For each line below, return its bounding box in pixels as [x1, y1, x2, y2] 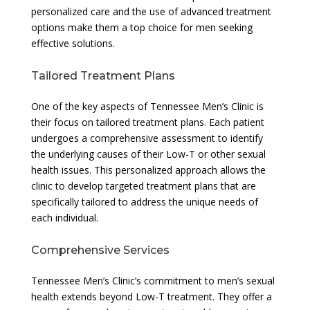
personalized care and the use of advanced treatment [30, 4, 271, 18]
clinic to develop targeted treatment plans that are [30, 179, 256, 192]
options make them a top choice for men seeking [30, 20, 253, 34]
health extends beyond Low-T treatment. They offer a [30, 289, 272, 303]
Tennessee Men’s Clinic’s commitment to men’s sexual [30, 273, 275, 287]
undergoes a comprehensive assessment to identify [30, 131, 263, 145]
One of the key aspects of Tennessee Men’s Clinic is [30, 99, 264, 113]
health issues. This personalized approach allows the [30, 163, 266, 176]
